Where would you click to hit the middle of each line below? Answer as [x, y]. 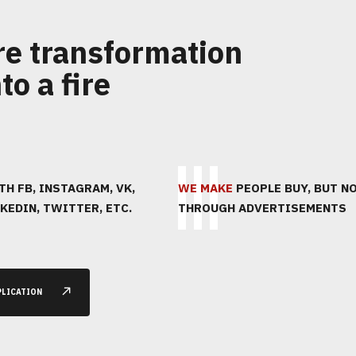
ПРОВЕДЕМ [248, 188]
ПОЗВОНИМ [104, 188]
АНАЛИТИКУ [249, 209]
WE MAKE [205, 188]
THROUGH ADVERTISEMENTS [262, 208]
